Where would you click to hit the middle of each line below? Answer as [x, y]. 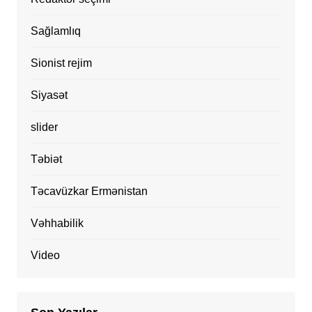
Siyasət [49, 95]
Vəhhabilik [57, 223]
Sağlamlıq [55, 31]
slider [44, 127]
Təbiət [46, 159]
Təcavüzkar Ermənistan [89, 191]
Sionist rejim [61, 63]
